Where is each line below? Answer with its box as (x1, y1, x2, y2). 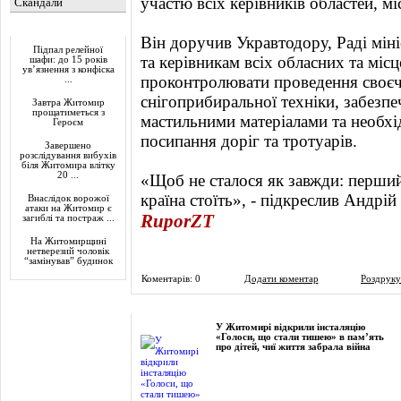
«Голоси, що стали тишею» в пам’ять (216, 332, 384, 342)
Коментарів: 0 (141, 273, 200, 284)
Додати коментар (243, 273, 319, 284)
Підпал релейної (33, 45, 103, 55)
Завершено (45, 141, 91, 150)
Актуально (15, 21, 69, 35)
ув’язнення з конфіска (21, 64, 115, 74)
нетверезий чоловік (27, 246, 109, 256)
